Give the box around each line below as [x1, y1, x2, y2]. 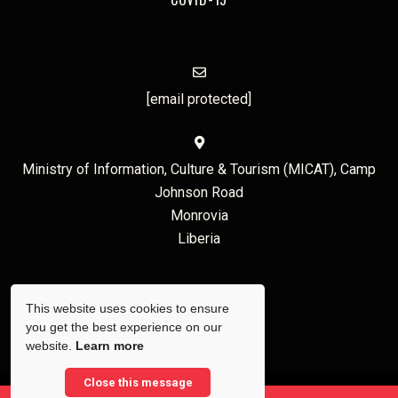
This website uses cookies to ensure [26, 301, 229, 315]
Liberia [178, 230, 220, 248]
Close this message [83, 376, 193, 389]
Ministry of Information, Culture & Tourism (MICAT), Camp [22, 161, 376, 179]
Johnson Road [155, 184, 243, 202]
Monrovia [170, 207, 228, 225]
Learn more [76, 338, 144, 353]
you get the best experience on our [26, 320, 222, 334]
